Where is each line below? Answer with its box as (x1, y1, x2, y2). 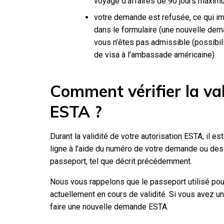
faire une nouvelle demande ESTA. (50, 201, 168, 211)
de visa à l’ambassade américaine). (94, 49, 216, 59)
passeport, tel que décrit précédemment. (50, 156, 192, 166)
